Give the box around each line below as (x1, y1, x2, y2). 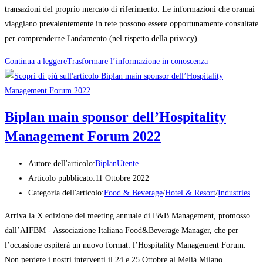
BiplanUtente (95, 159, 139, 168)
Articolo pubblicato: (28, 173, 95, 183)
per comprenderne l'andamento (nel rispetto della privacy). (5, 33, 200, 43)
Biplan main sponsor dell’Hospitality (5, 109, 226, 125)
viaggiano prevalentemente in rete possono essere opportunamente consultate (5, 19, 258, 28)
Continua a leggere (5, 56, 67, 66)
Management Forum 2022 (5, 129, 161, 144)
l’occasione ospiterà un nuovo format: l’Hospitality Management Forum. (5, 240, 246, 249)
